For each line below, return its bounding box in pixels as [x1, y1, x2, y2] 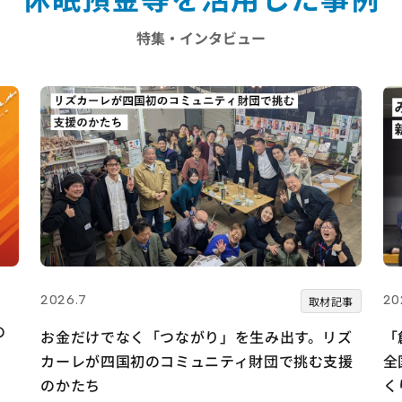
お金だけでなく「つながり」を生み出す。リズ [40, 326, 353, 348]
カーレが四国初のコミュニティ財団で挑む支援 [40, 350, 354, 372]
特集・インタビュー [136, 27, 266, 49]
